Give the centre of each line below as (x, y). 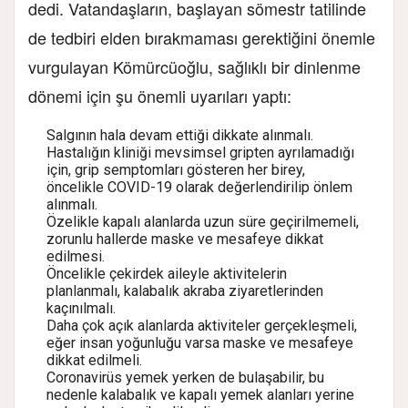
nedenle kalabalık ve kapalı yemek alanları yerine (200, 395)
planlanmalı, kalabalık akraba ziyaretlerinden (185, 291)
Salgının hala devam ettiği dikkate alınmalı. (180, 136)
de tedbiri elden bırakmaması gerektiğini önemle (202, 38)
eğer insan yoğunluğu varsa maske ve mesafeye (200, 343)
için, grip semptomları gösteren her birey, (176, 170)
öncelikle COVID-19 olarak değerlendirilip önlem (199, 188)
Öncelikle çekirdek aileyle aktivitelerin (167, 274)
